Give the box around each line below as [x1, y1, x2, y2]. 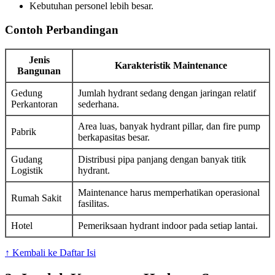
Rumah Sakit [11, 192, 61, 203]
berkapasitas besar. [78, 131, 150, 142]
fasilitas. [78, 198, 109, 209]
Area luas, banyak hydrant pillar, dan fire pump [78, 120, 260, 131]
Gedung [11, 87, 42, 98]
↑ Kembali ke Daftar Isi [5, 247, 96, 258]
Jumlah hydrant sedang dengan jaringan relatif [78, 87, 256, 98]
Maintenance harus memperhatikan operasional [78, 187, 260, 198]
